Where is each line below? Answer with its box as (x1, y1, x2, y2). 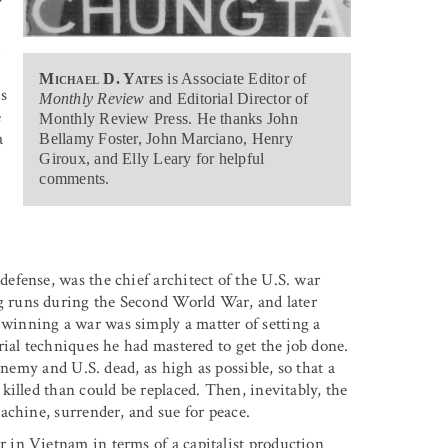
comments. (39, 170, 110, 188)
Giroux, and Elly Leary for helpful (39, 150, 265, 168)
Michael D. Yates (39, 70, 164, 88)
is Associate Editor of (163, 70, 307, 88)
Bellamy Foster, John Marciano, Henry (39, 130, 293, 148)
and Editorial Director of (144, 90, 309, 108)
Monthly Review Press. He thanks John (39, 110, 298, 128)
